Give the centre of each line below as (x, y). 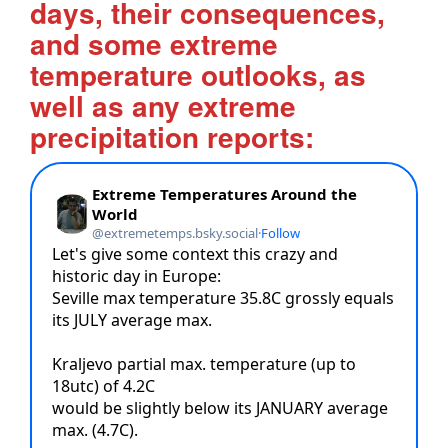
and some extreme (154, 43)
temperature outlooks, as (198, 74)
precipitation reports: (172, 136)
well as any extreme (163, 105)
